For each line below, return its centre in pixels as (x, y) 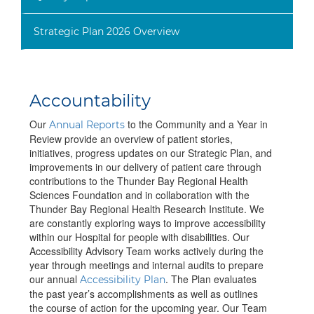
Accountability (90, 101)
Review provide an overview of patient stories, (131, 139)
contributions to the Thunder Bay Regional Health (139, 181)
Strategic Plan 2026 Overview (106, 32)
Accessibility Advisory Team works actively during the (146, 251)
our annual (55, 279)
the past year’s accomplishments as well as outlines (144, 294)
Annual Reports (87, 125)
